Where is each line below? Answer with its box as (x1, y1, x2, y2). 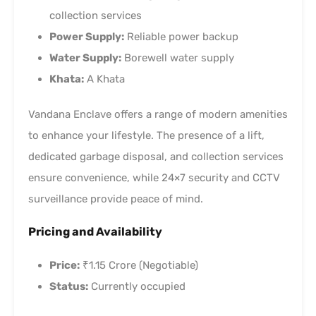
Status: (49, 280, 88, 293)
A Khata (84, 73, 125, 86)
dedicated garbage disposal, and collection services (28, 150, 284, 164)
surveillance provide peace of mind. (28, 193, 203, 206)
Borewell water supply (121, 51, 234, 65)
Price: (49, 259, 80, 272)
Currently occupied (88, 280, 186, 293)
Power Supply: (49, 30, 124, 44)
